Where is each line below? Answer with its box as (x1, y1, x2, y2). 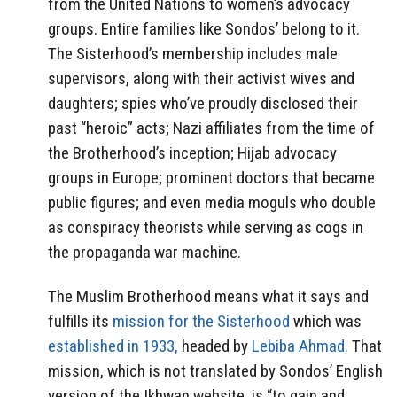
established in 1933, (48, 336, 178, 357)
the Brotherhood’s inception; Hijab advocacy (48, 142, 337, 163)
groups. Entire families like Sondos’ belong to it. (48, 18, 360, 39)
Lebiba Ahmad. (252, 336, 348, 357)
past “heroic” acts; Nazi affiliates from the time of (48, 117, 375, 138)
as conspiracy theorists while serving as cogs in (48, 216, 363, 237)
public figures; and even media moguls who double (48, 191, 376, 213)
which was (290, 311, 362, 332)
